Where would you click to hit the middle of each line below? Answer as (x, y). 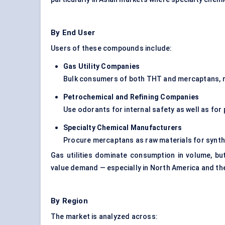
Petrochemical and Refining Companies (131, 97)
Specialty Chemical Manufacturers (123, 128)
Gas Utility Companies (102, 67)
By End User (73, 33)
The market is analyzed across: (104, 217)
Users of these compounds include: (111, 48)
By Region (69, 201)
